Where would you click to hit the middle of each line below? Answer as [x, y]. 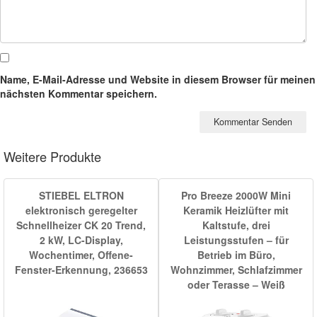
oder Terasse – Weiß [236, 284]
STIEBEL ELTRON [81, 195]
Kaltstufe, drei [236, 225]
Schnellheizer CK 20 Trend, [81, 225]
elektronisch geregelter [81, 210]
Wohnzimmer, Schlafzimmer [236, 269]
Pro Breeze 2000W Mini [236, 195]
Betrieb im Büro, [236, 254]
